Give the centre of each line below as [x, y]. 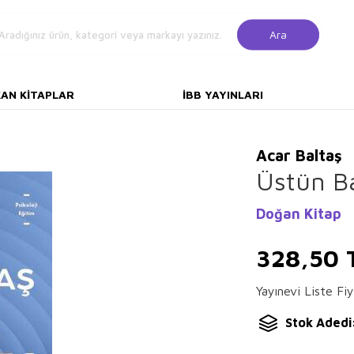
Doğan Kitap [299, 214]
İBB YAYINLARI [223, 94]
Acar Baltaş [299, 155]
